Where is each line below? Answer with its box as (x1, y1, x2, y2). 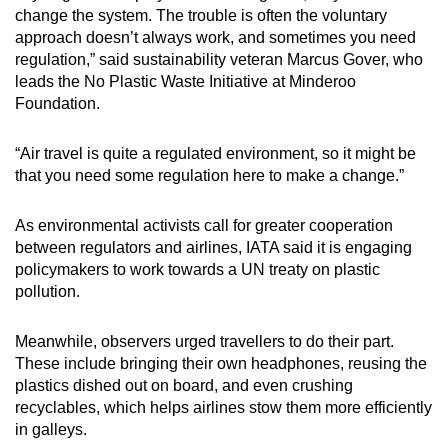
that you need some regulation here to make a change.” (15, 166, 404, 184)
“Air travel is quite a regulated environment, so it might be (15, 144, 416, 162)
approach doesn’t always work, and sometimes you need (15, 28, 416, 46)
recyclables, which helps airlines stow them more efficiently (15, 398, 432, 416)
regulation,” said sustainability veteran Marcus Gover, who (15, 50, 423, 68)
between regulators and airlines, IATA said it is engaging (15, 238, 412, 256)
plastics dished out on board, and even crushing (15, 376, 353, 394)
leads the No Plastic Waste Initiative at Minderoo (15, 72, 356, 90)
